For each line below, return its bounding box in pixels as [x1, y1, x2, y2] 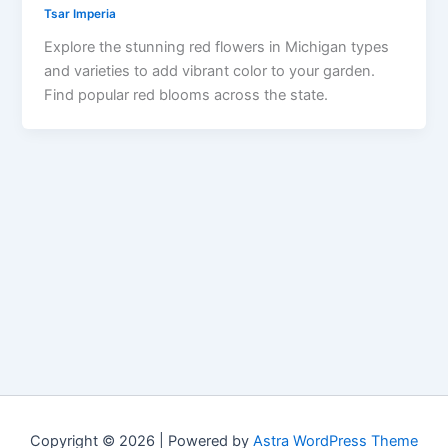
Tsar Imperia [44, 6, 117, 21]
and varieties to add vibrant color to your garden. [44, 61, 376, 80]
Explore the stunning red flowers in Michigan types [44, 37, 390, 56]
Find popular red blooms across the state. [44, 85, 329, 104]
